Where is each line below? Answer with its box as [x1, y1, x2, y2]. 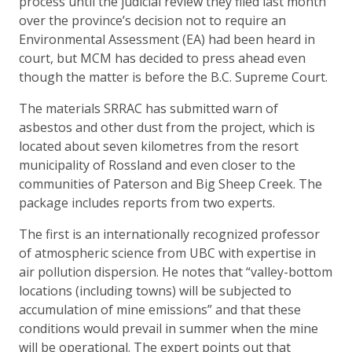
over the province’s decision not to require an [19, 11, 286, 29]
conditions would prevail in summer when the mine [19, 319, 318, 337]
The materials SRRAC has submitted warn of [19, 99, 278, 117]
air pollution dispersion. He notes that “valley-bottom [19, 262, 332, 280]
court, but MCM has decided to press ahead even [19, 49, 306, 67]
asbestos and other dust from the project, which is [19, 118, 315, 136]
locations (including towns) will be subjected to [19, 281, 291, 299]
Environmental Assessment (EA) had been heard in [19, 30, 315, 48]
